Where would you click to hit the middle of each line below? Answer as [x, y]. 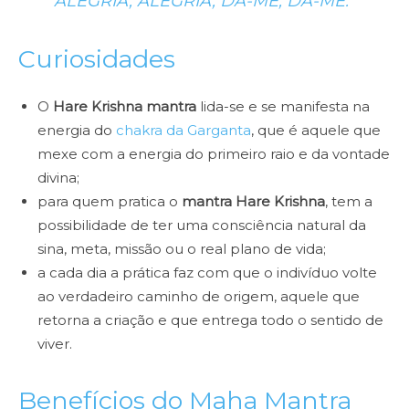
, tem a [349, 202]
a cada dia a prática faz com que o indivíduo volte [207, 273]
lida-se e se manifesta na [283, 107]
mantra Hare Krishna [253, 202]
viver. [55, 344]
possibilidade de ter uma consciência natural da [202, 225]
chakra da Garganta [182, 131]
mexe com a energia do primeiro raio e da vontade [214, 154]
